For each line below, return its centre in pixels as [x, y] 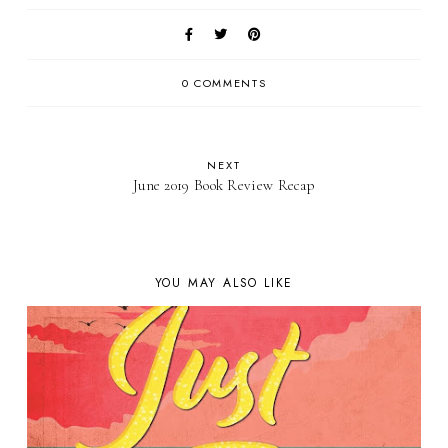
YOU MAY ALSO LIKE [224, 282]
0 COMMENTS [224, 82]
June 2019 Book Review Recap [224, 184]
